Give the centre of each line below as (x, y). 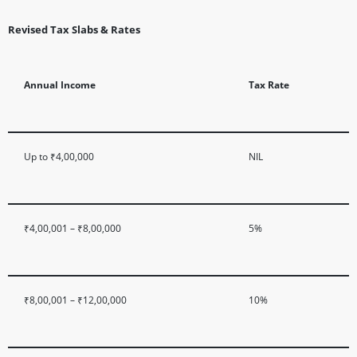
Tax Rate (269, 84)
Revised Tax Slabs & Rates (74, 29)
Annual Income (60, 84)
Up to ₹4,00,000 (59, 156)
